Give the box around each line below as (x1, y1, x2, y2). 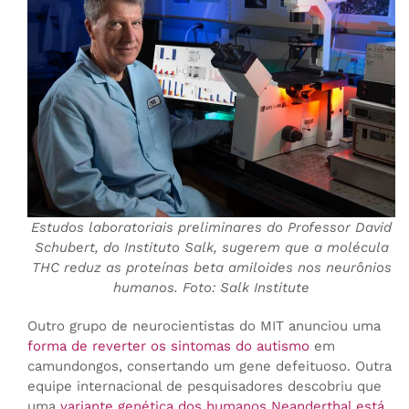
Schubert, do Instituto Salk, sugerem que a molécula (34, 239, 389, 257)
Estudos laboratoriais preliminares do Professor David (31, 219, 393, 236)
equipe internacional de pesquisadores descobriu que (26, 378, 382, 395)
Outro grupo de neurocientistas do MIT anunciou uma (26, 318, 381, 335)
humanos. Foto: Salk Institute (113, 279, 310, 297)
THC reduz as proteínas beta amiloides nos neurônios (31, 259, 392, 277)
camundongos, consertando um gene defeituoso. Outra (26, 358, 392, 375)
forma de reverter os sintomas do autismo (26, 338, 309, 355)
